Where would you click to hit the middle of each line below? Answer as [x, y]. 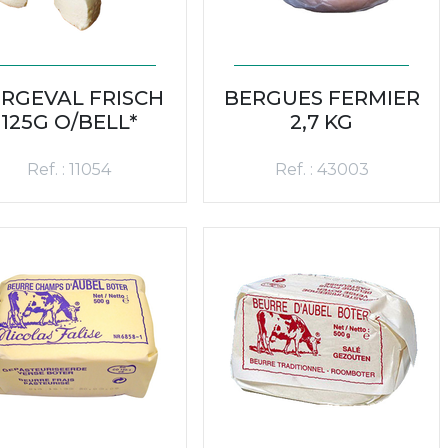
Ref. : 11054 [68, 169]
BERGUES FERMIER [321, 97]
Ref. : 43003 [321, 169]
